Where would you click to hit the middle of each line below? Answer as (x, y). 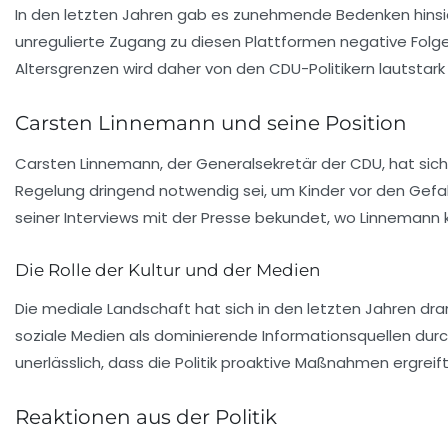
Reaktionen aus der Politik (146, 417)
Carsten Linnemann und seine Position (211, 123)
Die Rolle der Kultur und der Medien (167, 270)
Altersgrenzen (67, 68)
